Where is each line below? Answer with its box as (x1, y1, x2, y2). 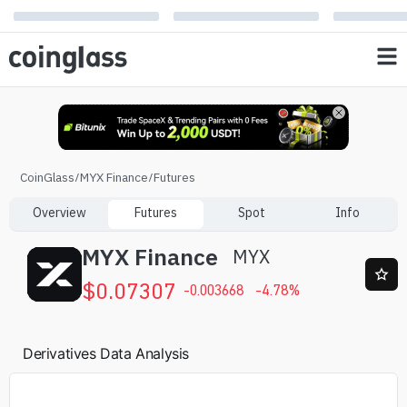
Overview (33, 204, 87, 221)
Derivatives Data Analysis (23, 344, 189, 362)
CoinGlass (20, 169, 74, 185)
